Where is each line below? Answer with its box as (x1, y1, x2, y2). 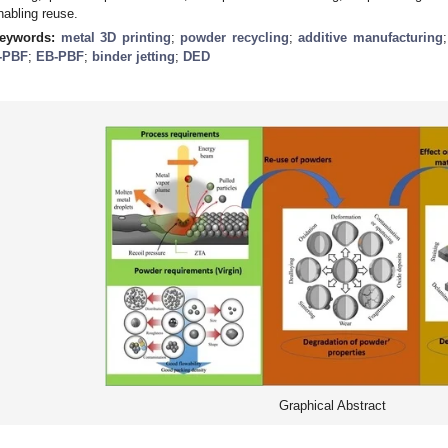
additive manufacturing (298, 29, 443, 45)
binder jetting (92, 48, 175, 64)
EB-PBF (36, 48, 84, 64)
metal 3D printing (60, 29, 171, 45)
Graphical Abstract (278, 397, 386, 413)
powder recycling (180, 29, 289, 45)
